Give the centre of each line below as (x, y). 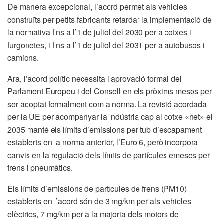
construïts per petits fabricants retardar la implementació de (110, 19)
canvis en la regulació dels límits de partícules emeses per (109, 155)
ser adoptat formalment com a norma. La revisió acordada (107, 104)
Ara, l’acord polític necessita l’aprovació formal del (95, 78)
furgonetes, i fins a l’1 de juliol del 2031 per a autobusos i (106, 45)
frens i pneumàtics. (40, 167)
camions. (23, 57)
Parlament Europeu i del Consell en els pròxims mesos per (110, 91)
